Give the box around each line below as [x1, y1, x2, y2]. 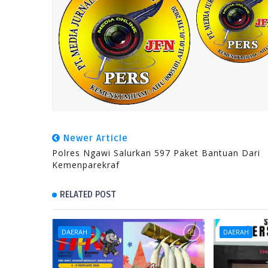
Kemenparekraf [52, 159, 120, 170]
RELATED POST [60, 189, 116, 200]
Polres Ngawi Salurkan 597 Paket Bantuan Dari [52, 147, 260, 159]
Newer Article [60, 133, 128, 144]
